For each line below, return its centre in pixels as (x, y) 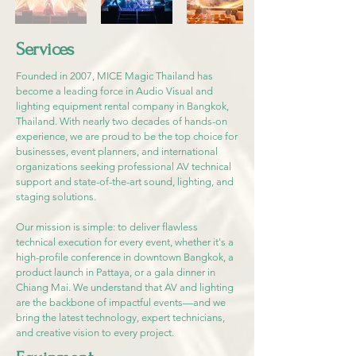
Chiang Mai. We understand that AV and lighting (125, 287)
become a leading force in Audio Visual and (114, 91)
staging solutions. (56, 197)
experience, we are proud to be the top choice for (127, 136)
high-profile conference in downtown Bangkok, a (125, 257)
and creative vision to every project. (95, 333)
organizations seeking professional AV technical (124, 166)
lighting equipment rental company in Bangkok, (122, 106)
